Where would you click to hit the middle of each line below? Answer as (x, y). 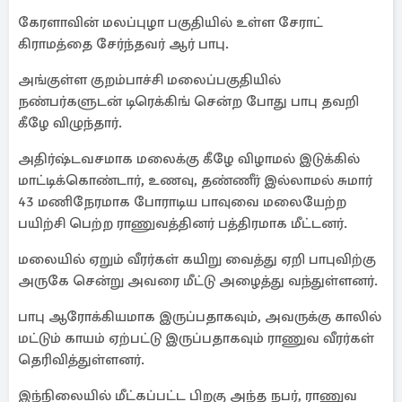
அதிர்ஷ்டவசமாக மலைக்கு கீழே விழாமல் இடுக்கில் (189, 159)
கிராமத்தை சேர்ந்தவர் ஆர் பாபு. (123, 44)
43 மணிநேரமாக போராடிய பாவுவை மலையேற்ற (182, 202)
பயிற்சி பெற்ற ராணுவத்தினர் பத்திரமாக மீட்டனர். (183, 223)
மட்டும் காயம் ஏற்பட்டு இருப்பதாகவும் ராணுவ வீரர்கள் (196, 338)
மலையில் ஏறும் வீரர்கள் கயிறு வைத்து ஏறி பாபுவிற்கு (197, 259)
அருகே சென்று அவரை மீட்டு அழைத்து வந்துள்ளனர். (198, 281)
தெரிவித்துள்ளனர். (81, 360)
